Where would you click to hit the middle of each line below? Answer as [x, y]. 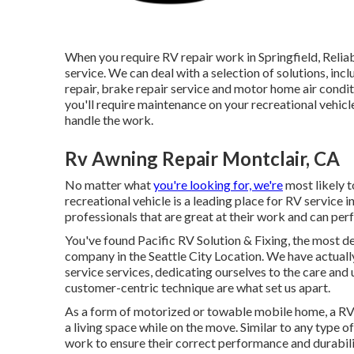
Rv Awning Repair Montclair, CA [202, 159]
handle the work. [109, 120]
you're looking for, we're [218, 185]
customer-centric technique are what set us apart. [198, 288]
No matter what [109, 185]
